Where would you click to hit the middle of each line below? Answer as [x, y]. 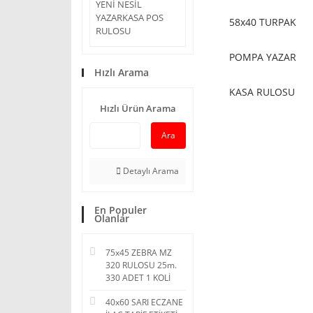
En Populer [121, 210]
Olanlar [112, 218]
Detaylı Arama [150, 171]
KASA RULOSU [262, 92]
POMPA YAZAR [263, 57]
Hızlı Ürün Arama [138, 108]
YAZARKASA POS [130, 17]
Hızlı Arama [122, 72]
